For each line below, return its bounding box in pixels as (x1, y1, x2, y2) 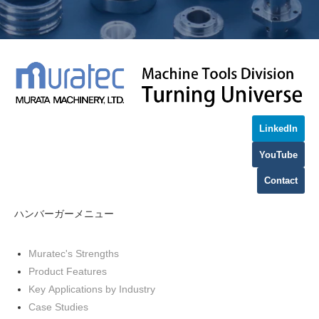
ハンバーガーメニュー (14, 207, 114, 219)
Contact (264, 175, 298, 187)
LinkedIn (259, 123, 298, 135)
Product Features (28, 266, 107, 278)
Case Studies (28, 301, 88, 313)
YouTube (259, 149, 298, 160)
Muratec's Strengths (28, 248, 119, 260)
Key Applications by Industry (28, 283, 155, 296)
